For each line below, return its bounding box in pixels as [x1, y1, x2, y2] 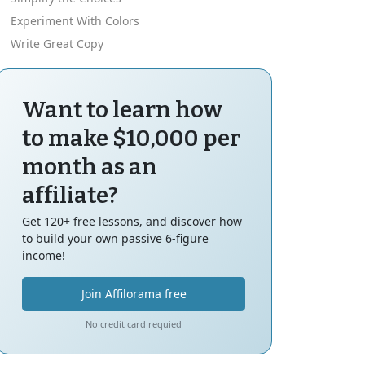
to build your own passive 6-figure [22, 230, 209, 246]
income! [22, 247, 65, 263]
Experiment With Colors [11, 12, 139, 29]
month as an [22, 152, 157, 180]
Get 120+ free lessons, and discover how [22, 213, 242, 229]
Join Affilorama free [81, 285, 187, 301]
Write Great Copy [11, 35, 103, 51]
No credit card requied [86, 317, 182, 330]
